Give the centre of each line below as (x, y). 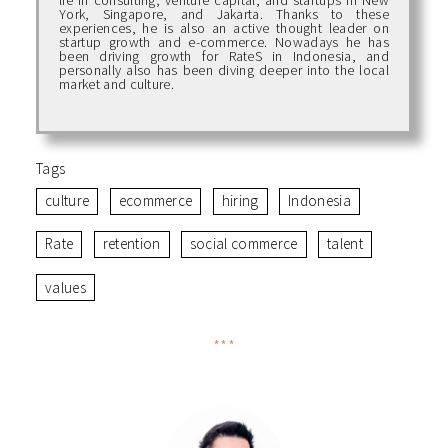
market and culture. (117, 83)
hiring (240, 201)
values (65, 287)
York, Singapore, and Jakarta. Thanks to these (224, 13)
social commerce (243, 244)
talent (344, 244)
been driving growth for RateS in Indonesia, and (224, 55)
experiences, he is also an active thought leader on (224, 27)
